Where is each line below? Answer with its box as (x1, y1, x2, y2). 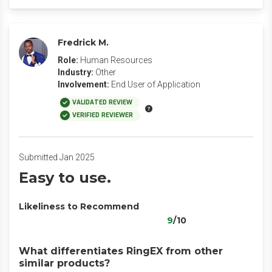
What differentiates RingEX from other (19, 245, 223, 257)
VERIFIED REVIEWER (72, 111, 133, 119)
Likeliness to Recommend (19, 201, 139, 212)
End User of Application (111, 80, 200, 89)
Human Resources (80, 55, 152, 65)
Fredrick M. (58, 37, 109, 48)
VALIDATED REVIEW (72, 98, 132, 106)
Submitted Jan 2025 (19, 152, 95, 162)
